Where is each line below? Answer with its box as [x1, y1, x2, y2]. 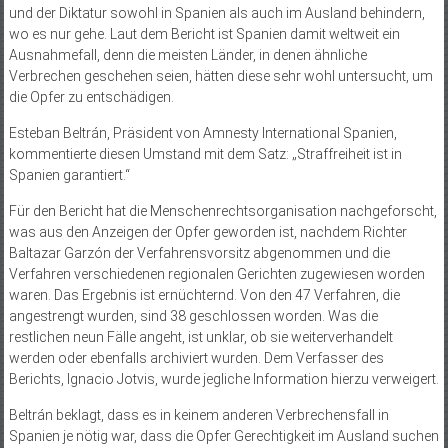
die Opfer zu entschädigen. [8, 88, 174, 105]
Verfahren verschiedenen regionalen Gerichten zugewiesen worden [8, 265, 425, 282]
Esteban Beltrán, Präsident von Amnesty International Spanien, [8, 124, 397, 141]
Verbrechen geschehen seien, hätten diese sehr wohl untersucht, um [8, 67, 433, 84]
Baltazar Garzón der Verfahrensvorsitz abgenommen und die [8, 244, 390, 261]
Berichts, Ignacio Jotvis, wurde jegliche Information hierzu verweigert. [8, 370, 439, 387]
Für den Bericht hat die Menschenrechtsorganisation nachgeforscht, [8, 202, 437, 219]
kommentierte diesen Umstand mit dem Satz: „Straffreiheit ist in [8, 145, 402, 162]
